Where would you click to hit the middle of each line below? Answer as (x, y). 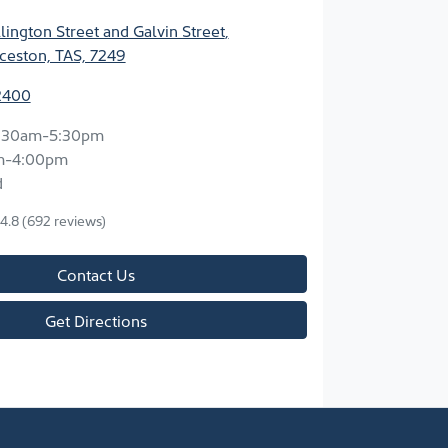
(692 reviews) (63, 220)
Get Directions (96, 320)
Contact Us (96, 274)
